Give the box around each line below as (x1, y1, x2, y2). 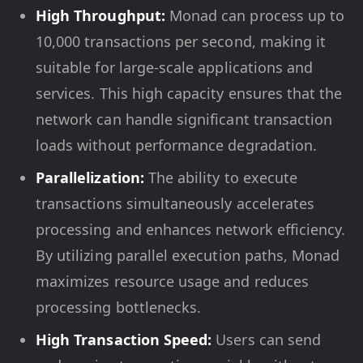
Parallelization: (36, 167, 144, 187)
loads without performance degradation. (36, 135, 318, 155)
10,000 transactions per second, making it (36, 31, 327, 51)
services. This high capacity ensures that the (36, 83, 343, 103)
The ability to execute (143, 167, 298, 187)
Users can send (211, 329, 322, 349)
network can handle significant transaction (36, 109, 333, 129)
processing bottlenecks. (36, 297, 202, 317)
